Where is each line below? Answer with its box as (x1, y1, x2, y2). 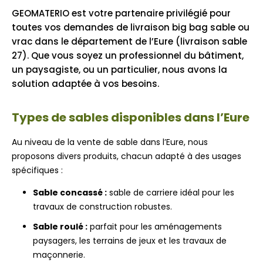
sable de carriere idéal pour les (107, 187, 234, 199)
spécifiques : (12, 164, 63, 177)
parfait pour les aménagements (87, 221, 222, 233)
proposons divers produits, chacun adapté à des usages (12, 150, 241, 163)
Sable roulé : (33, 221, 87, 233)
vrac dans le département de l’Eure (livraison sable (12, 35, 247, 48)
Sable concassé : (33, 187, 107, 199)
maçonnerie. (33, 249, 85, 261)
